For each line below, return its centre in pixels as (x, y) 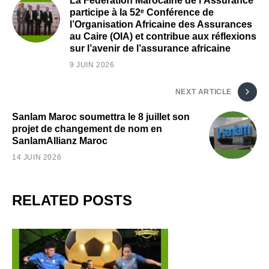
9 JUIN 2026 (92, 65)
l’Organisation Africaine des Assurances (161, 25)
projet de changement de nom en (87, 129)
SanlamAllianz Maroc (60, 141)
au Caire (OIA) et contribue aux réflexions (163, 37)
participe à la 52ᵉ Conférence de (142, 13)
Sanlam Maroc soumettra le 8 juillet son (101, 117)
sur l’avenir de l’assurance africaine (150, 49)
